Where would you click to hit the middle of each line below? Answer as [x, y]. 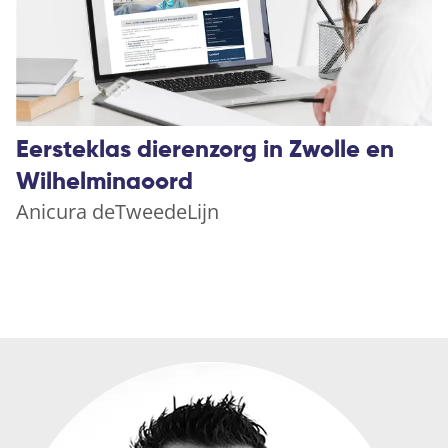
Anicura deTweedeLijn [117, 212]
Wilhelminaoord [104, 182]
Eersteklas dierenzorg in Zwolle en [205, 150]
